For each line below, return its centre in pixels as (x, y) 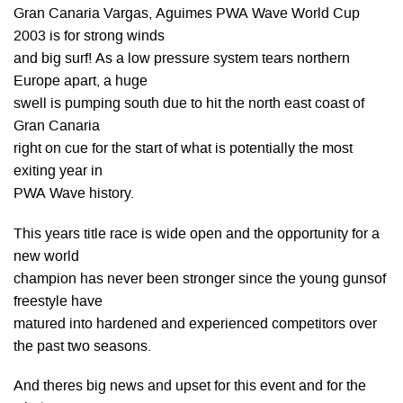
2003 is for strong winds (89, 37)
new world (46, 257)
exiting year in (58, 172)
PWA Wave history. (74, 195)
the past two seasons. (82, 347)
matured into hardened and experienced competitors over (195, 324)
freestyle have (58, 302)
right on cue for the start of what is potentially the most (183, 150)
